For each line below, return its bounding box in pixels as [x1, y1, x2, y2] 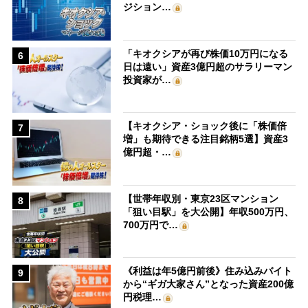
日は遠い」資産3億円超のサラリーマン [123, 60, 293, 72]
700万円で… [123, 219, 179, 230]
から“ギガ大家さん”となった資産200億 [123, 278, 294, 290]
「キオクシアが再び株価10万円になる [123, 47, 289, 59]
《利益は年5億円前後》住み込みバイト [123, 265, 293, 277]
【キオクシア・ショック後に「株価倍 [123, 120, 287, 132]
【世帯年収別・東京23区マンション [123, 192, 279, 204]
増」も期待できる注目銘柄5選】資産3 [123, 133, 289, 145]
